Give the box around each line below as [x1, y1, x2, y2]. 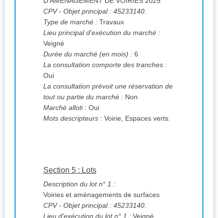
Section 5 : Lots [43, 166, 96, 175]
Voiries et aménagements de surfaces [43, 191, 160, 199]
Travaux [97, 18, 124, 26]
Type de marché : [43, 18, 97, 26]
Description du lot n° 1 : [43, 180, 115, 188]
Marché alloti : [43, 104, 87, 112]
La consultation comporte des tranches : [43, 61, 167, 69]
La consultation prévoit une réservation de [43, 82, 173, 91]
